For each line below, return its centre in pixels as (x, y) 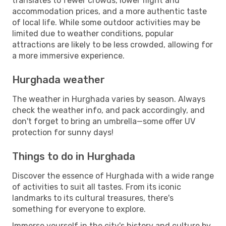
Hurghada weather (59, 79)
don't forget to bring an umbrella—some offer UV (104, 121)
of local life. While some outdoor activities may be (106, 22)
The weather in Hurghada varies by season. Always (109, 99)
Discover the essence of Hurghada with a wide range (113, 176)
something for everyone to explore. (79, 209)
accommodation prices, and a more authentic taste (109, 11)
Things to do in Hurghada (74, 156)
